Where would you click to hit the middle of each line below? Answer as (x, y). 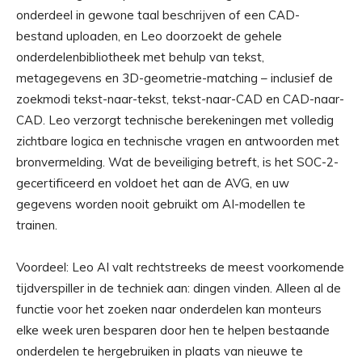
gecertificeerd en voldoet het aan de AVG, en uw (153, 183)
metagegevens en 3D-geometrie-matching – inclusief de (175, 78)
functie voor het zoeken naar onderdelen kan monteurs (169, 309)
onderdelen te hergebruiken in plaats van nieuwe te (160, 351)
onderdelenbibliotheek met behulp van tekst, (140, 57)
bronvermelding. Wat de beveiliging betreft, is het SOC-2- (177, 162)
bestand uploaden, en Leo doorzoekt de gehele (149, 36)
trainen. (37, 225)
